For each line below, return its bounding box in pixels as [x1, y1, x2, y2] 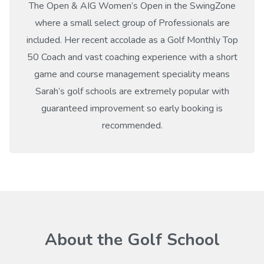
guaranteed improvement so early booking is [41, 102, 223, 115]
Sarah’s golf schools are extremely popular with [35, 85, 229, 98]
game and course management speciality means [34, 68, 230, 81]
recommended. [101, 119, 163, 132]
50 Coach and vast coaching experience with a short [27, 51, 237, 64]
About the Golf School [44, 229, 220, 251]
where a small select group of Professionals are [34, 16, 230, 29]
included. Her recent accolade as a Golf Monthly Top [26, 34, 238, 47]
